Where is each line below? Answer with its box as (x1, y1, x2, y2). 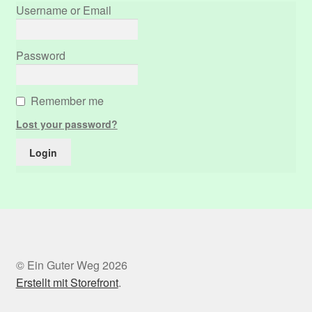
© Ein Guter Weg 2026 (15, 257, 127, 274)
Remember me (30, 93, 104, 109)
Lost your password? (15, 117, 118, 132)
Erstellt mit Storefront (15, 274, 118, 291)
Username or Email (15, 2, 111, 19)
